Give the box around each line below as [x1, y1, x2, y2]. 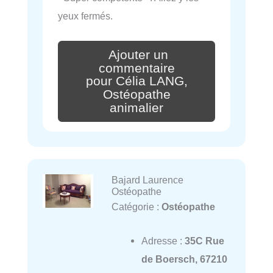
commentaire [98, 60, 175, 76]
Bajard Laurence [111, 174, 183, 185]
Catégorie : [111, 200, 161, 212]
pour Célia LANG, [85, 74, 188, 89]
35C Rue [184, 235, 224, 247]
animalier [110, 101, 163, 116]
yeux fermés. [58, 10, 113, 21]
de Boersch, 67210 [141, 253, 227, 265]
